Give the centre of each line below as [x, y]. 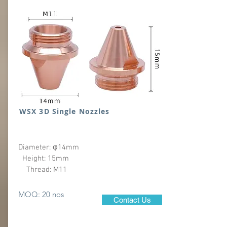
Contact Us [132, 200]
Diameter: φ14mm [89, 147]
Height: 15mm [88, 159]
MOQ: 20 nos [41, 194]
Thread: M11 [44, 170]
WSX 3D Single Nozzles [71, 111]
